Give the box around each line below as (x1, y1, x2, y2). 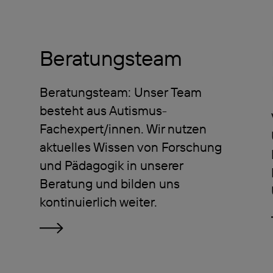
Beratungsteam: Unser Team (40, 83, 202, 100)
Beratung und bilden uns (40, 175, 180, 191)
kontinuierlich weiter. (40, 193, 158, 210)
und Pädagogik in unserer (40, 157, 183, 173)
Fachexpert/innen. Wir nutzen (40, 120, 207, 136)
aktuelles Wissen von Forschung (40, 138, 222, 155)
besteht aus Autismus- (40, 102, 168, 118)
